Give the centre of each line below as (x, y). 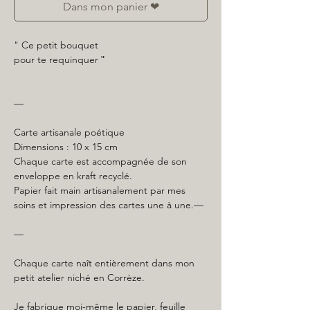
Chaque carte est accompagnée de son (100, 161)
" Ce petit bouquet (56, 45)
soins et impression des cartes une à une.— (109, 205)
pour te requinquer (57, 60)
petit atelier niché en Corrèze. (79, 277)
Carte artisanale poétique (69, 132)
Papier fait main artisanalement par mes (100, 190)
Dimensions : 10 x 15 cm (66, 147)
